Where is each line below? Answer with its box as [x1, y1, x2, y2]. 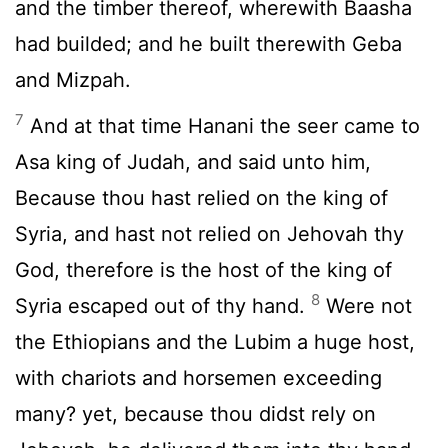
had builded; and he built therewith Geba [15, 31, 402, 56]
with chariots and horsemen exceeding [15, 365, 382, 390]
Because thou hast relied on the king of [15, 185, 388, 210]
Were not [320, 293, 412, 318]
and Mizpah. [15, 67, 131, 92]
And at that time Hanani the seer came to [24, 113, 420, 138]
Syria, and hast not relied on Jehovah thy [15, 221, 404, 246]
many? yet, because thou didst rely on [15, 401, 376, 426]
